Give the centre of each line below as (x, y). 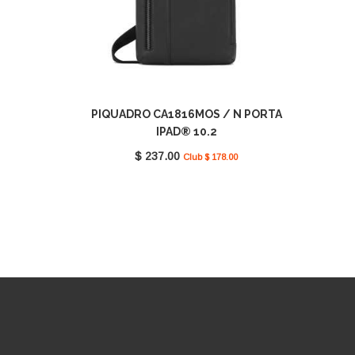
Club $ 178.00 (210, 157)
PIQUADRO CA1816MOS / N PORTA (186, 115)
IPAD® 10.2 (186, 132)
